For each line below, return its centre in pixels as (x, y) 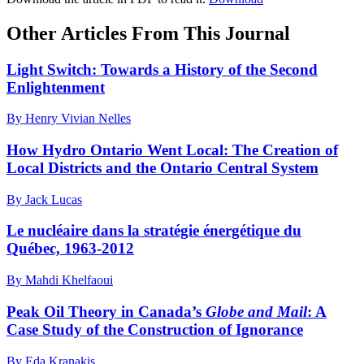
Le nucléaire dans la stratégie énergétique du (154, 231)
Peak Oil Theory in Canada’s (106, 311)
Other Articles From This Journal (148, 33)
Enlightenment (56, 87)
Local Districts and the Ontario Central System (162, 167)
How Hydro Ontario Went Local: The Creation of (172, 149)
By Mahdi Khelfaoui (60, 280)
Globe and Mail (256, 311)
